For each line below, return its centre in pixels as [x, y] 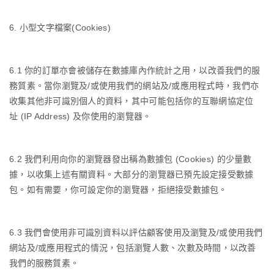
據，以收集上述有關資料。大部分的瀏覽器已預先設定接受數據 [131, 174]
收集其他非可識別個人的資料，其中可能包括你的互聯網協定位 [131, 101]
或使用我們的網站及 [130, 85]
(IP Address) [46, 116]
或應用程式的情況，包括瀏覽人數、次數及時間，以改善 [147, 247]
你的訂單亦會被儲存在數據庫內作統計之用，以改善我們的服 [143, 70]
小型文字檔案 [46, 27]
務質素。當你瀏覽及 [49, 85]
